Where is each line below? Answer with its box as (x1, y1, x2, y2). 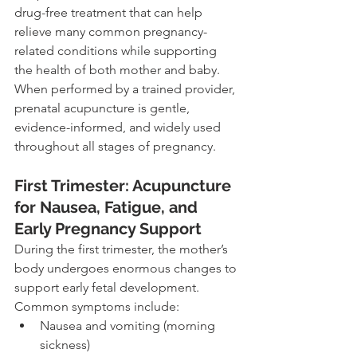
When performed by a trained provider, (14, 81, 238, 97)
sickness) (40, 337, 90, 353)
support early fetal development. (14, 280, 202, 296)
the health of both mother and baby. (14, 62, 223, 78)
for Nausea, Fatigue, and (14, 198, 202, 218)
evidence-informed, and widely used (14, 120, 224, 135)
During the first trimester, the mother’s (14, 241, 231, 257)
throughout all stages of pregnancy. (14, 139, 216, 155)
